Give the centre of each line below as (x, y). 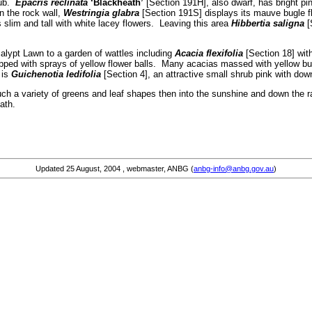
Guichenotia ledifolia (56, 74)
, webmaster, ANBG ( (157, 168)
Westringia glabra (101, 13)
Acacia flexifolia (209, 53)
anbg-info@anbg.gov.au (234, 168)
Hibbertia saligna (267, 23)
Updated (51, 168)
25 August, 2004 (93, 168)
